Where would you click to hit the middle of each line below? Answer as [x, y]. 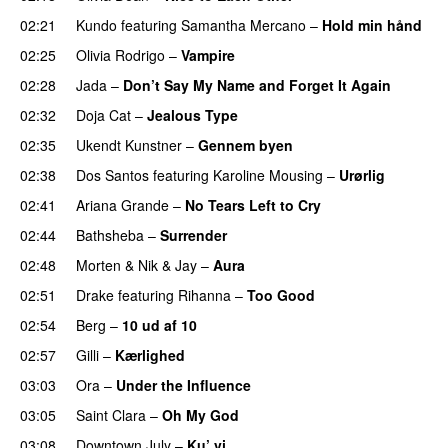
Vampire [208, 54]
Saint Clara [111, 414]
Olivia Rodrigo [120, 54]
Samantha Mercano [243, 24]
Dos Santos [112, 174]
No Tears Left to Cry [253, 204]
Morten [98, 264]
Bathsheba [110, 234]
